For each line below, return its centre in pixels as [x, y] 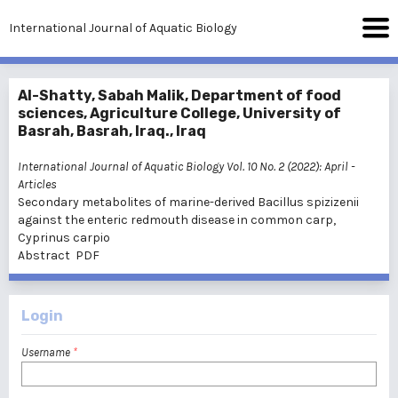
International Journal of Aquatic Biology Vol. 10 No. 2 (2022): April [183, 167]
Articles [37, 184]
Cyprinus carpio [64, 238]
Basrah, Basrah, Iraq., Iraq [112, 131]
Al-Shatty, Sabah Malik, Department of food [179, 96]
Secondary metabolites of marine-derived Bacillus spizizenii [188, 202]
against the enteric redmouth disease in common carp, [177, 220]
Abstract [44, 255]
